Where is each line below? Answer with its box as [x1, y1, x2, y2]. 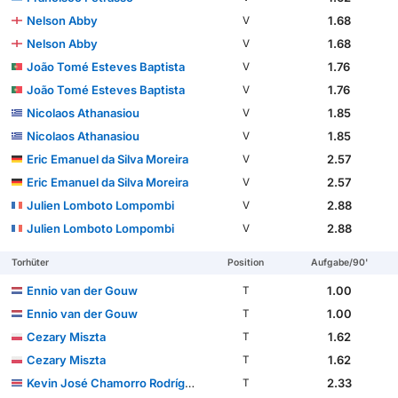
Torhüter [12, 257, 50, 269]
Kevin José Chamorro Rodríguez [27, 376, 186, 391]
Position [227, 257, 265, 269]
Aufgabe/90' [310, 257, 368, 269]
